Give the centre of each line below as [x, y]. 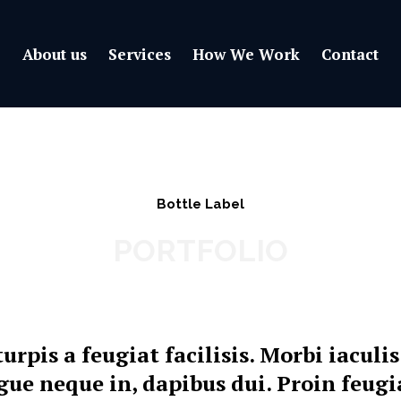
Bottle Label [200, 204]
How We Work [246, 54]
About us [55, 54]
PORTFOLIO [200, 251]
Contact [350, 54]
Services [140, 54]
